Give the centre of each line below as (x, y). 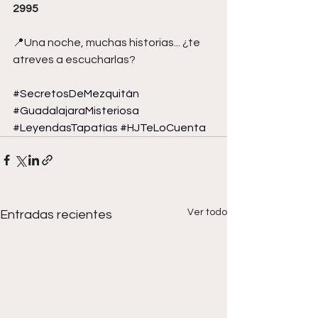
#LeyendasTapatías (65, 127)
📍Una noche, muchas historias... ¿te (108, 42)
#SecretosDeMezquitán (76, 93)
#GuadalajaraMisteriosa (76, 110)
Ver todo (207, 212)
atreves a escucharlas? (74, 59)
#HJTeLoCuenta (163, 127)
